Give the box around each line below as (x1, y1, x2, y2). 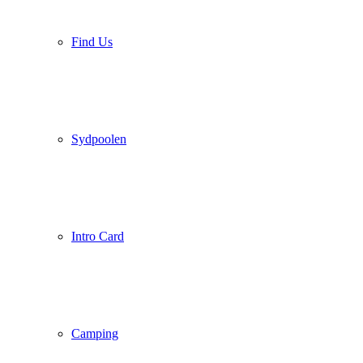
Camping (71, 327, 118, 340)
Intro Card (71, 229, 124, 243)
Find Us (71, 35, 113, 49)
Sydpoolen (71, 132, 126, 146)
